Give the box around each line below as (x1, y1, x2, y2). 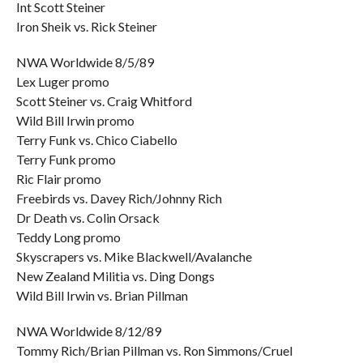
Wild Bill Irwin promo (15, 113, 135, 128)
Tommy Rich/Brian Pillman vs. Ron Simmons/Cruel (15, 343, 293, 358)
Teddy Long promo (15, 229, 121, 245)
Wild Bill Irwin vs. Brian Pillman (15, 288, 188, 303)
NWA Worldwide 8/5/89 (15, 54, 154, 70)
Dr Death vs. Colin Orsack (15, 210, 160, 225)
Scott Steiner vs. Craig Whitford (15, 93, 192, 109)
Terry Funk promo (15, 152, 116, 167)
